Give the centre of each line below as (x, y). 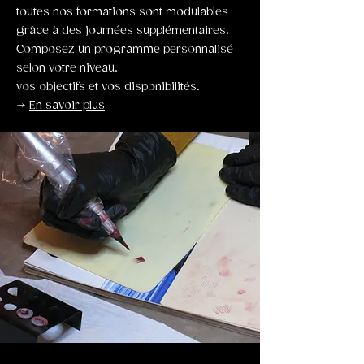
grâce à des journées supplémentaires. (123, 31)
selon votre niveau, (67, 68)
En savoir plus (67, 106)
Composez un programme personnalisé (125, 50)
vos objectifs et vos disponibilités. (108, 87)
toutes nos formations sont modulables (122, 12)
